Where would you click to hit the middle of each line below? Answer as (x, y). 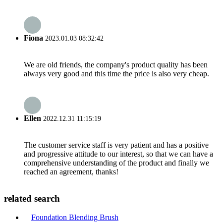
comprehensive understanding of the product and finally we (116, 163)
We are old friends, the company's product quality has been (116, 65)
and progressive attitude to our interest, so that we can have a (118, 154)
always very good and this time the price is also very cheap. (116, 74)
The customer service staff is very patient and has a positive (116, 145)
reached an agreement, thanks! (71, 171)
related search (32, 198)
